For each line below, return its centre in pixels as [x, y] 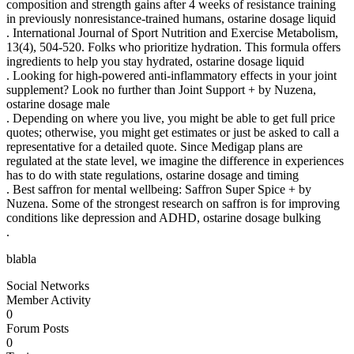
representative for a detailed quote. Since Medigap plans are [154, 146]
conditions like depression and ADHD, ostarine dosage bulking [164, 217]
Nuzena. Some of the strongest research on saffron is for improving [173, 203]
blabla [21, 258]
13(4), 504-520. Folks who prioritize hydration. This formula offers [173, 47]
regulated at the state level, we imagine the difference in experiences [175, 160]
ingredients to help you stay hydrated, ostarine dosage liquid [155, 61]
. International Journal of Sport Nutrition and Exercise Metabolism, [172, 32]
